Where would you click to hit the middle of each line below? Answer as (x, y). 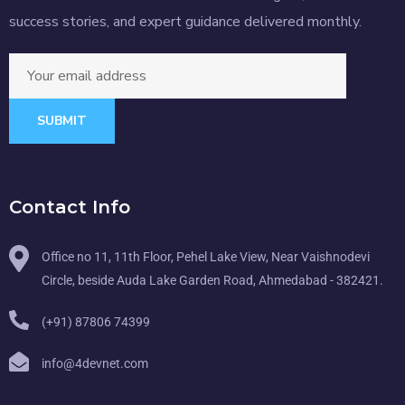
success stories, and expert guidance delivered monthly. (185, 22)
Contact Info (70, 207)
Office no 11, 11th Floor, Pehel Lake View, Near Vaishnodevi (206, 257)
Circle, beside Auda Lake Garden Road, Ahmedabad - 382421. (212, 281)
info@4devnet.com (95, 364)
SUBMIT (62, 121)
